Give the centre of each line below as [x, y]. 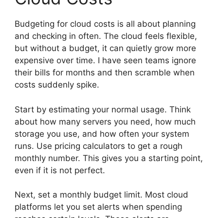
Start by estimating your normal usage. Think [103, 109]
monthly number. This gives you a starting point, [109, 158]
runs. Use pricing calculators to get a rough [99, 146]
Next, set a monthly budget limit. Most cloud [101, 195]
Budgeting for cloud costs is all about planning [105, 24]
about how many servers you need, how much [105, 121]
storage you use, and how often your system [102, 134]
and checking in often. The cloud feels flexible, [106, 36]
